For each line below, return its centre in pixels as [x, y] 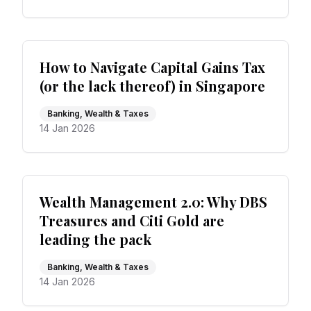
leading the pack [95, 239]
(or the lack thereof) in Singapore [152, 86]
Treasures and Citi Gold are [132, 220]
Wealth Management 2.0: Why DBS [153, 202]
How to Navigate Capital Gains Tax [152, 67]
